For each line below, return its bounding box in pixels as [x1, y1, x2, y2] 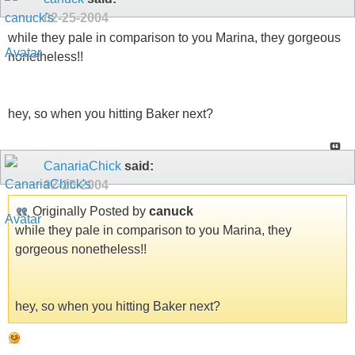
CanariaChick [44, 158, 121, 173]
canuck [149, 204, 193, 218]
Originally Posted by [29, 204, 149, 218]
